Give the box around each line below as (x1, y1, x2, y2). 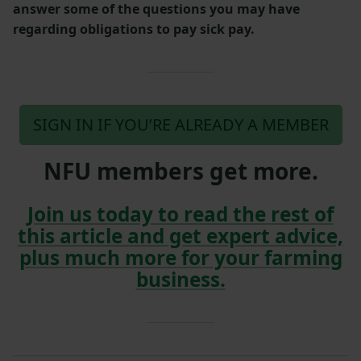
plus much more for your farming (19, 243, 342, 271)
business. (135, 265, 226, 293)
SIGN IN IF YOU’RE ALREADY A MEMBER (32, 113, 329, 135)
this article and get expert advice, (18, 222, 343, 249)
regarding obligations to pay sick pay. (13, 19, 258, 38)
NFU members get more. (43, 155, 318, 186)
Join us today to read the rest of (27, 200, 334, 227)
